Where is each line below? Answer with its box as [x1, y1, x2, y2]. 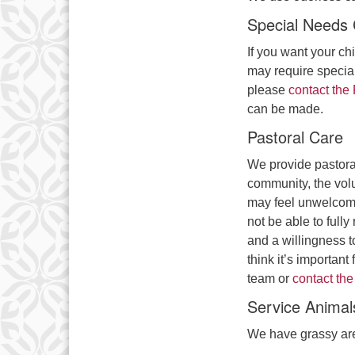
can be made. [247, 101, 323, 116]
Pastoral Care [247, 124, 343, 148]
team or [247, 271, 292, 285]
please [247, 82, 288, 97]
